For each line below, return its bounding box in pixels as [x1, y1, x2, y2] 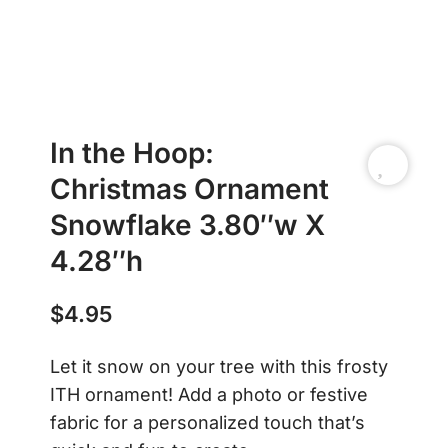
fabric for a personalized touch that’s [50, 411, 365, 433]
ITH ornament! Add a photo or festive [50, 383, 368, 405]
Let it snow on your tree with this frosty [50, 355, 388, 377]
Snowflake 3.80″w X [50, 207, 325, 242]
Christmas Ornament [50, 171, 329, 206]
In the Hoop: [50, 135, 214, 170]
